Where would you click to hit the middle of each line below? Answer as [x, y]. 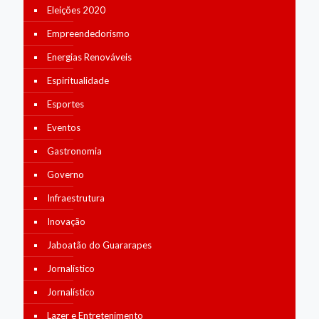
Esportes [66, 104]
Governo [66, 174]
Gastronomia [74, 151]
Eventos [64, 127]
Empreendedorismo [88, 33]
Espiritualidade [78, 80]
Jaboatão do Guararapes [99, 245]
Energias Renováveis [89, 57]
